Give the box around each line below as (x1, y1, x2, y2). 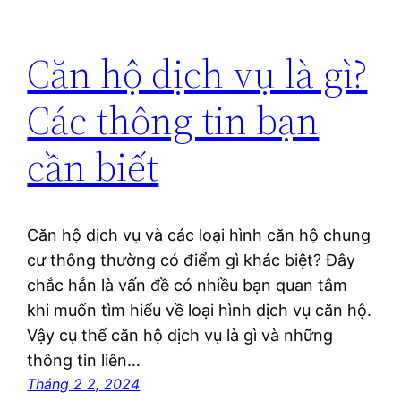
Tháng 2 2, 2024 (27, 375, 141, 394)
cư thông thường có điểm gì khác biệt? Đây (27, 251, 356, 270)
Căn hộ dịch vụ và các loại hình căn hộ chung (27, 226, 371, 245)
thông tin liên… (27, 351, 141, 371)
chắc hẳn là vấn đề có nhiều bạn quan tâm (27, 276, 348, 295)
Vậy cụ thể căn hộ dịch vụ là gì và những (27, 326, 334, 346)
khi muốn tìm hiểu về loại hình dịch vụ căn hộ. (27, 301, 372, 320)
